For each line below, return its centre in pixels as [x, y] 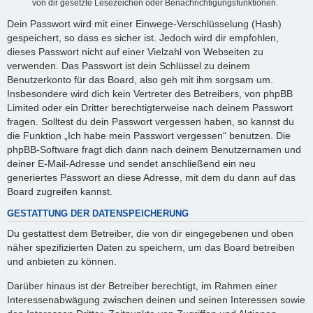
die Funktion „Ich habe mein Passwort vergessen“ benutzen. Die [149, 135]
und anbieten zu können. [62, 262]
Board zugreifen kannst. [60, 191]
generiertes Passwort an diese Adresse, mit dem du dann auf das [151, 177]
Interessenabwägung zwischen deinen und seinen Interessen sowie [156, 299]
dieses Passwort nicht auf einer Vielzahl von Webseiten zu [135, 51]
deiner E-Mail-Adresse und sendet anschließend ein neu [131, 163]
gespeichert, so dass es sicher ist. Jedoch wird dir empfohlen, [143, 37]
